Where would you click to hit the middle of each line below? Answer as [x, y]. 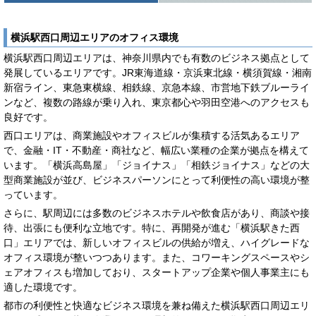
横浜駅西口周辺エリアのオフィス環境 [95, 37]
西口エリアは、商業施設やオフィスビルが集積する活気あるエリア [152, 135]
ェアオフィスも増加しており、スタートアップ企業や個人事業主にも [157, 272]
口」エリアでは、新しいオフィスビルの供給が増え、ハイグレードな [157, 242]
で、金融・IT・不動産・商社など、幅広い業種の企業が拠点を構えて [156, 150]
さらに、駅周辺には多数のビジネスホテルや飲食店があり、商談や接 [157, 213]
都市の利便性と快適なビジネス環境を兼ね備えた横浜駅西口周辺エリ [157, 305]
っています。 [33, 194]
